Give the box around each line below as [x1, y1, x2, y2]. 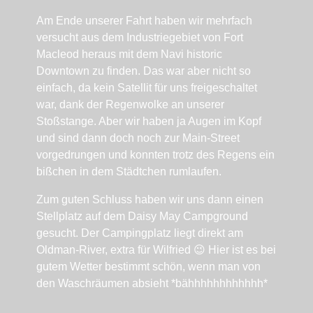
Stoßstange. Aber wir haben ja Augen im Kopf [36, 115, 261, 128]
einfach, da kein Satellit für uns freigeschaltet [36, 82, 257, 94]
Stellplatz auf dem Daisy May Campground [36, 210, 248, 223]
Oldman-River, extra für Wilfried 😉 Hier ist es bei [36, 244, 276, 256]
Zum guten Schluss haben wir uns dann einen [36, 194, 263, 206]
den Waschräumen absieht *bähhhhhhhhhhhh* [36, 277, 268, 290]
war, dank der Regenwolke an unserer [36, 99, 224, 111]
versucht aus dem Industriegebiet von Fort [36, 31, 243, 44]
